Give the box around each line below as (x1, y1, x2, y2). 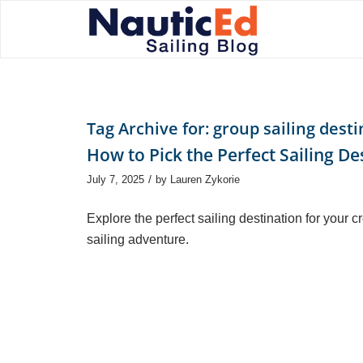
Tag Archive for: (87, 117, 213, 139)
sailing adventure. (87, 232, 189, 246)
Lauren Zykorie (170, 173, 240, 186)
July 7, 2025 (87, 173, 144, 186)
